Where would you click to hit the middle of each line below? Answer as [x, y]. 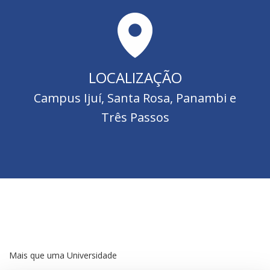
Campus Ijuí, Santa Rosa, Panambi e [135, 98]
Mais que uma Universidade [63, 255]
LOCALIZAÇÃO [135, 77]
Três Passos [135, 117]
